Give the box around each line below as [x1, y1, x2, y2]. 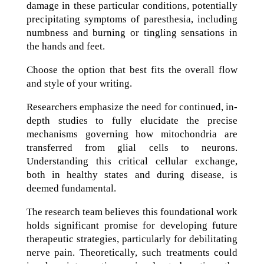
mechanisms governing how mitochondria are [26, 128, 238, 140]
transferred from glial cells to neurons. [26, 142, 238, 153]
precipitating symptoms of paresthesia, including [26, 14, 238, 25]
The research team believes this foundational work [26, 206, 238, 217]
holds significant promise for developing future [26, 220, 238, 231]
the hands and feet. [26, 41, 105, 52]
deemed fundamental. [26, 183, 116, 194]
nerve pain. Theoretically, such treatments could [26, 247, 238, 258]
